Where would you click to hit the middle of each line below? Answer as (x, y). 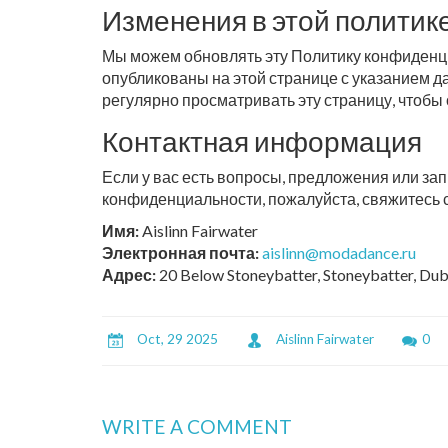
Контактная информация (262, 141)
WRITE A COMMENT (197, 426)
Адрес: (129, 274)
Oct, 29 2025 (177, 339)
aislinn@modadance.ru (339, 252)
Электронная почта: (180, 252)
